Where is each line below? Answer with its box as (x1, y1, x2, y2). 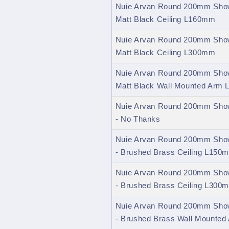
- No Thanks (115, 115, 161, 124)
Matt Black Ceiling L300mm (115, 49, 216, 57)
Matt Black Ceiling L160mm (115, 15, 216, 24)
